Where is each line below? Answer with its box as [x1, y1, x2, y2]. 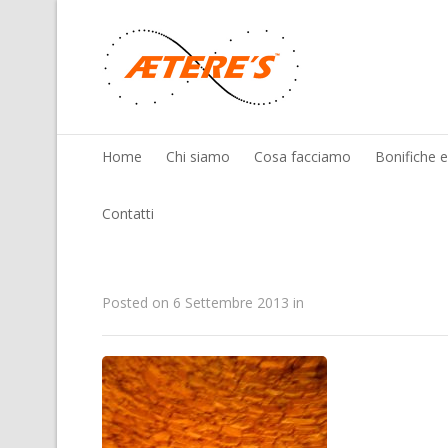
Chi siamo [166, 147, 230, 166]
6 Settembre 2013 [173, 293, 289, 312]
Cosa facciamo [254, 147, 351, 166]
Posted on [102, 293, 173, 312]
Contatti [102, 204, 154, 223]
